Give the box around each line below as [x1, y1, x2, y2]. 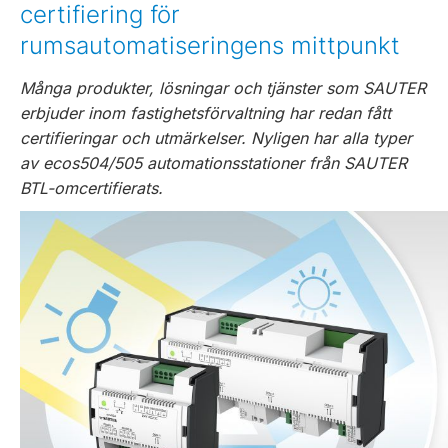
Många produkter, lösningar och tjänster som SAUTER [20, 78, 426, 98]
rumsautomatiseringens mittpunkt [20, 31, 400, 60]
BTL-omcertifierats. [20, 178, 163, 198]
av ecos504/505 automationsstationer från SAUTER [20, 153, 407, 173]
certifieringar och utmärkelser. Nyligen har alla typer [20, 128, 412, 148]
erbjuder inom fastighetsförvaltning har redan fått [20, 103, 391, 123]
